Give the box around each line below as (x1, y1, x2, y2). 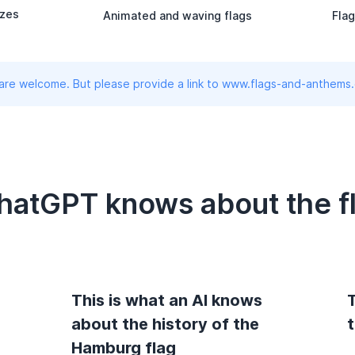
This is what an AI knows (71, 290, 262, 310)
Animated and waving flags (103, 8, 252, 22)
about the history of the (71, 314, 259, 334)
